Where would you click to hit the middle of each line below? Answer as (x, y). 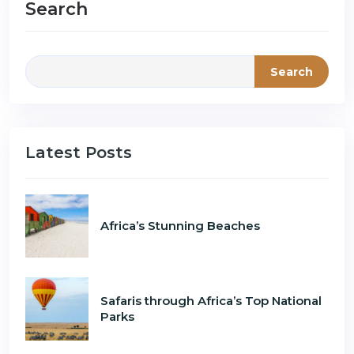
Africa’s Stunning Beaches (180, 226)
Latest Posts (79, 153)
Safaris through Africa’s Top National (211, 301)
